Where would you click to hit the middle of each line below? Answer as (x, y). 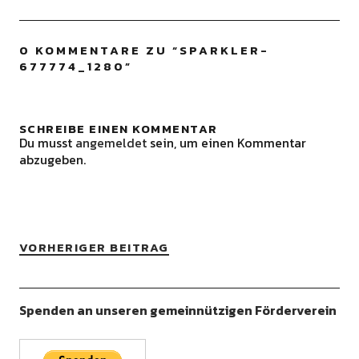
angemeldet (111, 143)
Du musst (47, 143)
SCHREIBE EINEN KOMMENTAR (118, 129)
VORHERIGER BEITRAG (94, 247)
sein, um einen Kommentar (226, 143)
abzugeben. (52, 159)
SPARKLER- (224, 50)
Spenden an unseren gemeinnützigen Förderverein (177, 310)
